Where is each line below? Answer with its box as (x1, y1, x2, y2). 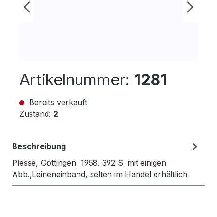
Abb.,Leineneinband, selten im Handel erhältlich (12, 170, 187, 179)
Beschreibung (12, 141, 66, 151)
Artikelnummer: (19, 70, 134, 89)
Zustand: (19, 109, 53, 119)
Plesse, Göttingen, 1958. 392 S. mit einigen (12, 158, 166, 168)
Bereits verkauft (27, 97, 87, 107)
